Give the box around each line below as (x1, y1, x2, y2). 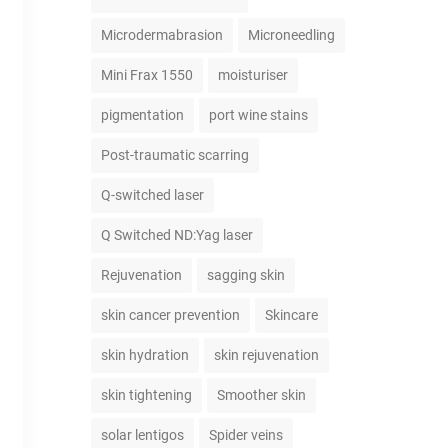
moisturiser (218, 67, 288, 83)
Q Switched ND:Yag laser (101, 227, 253, 243)
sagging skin (207, 267, 285, 283)
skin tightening (101, 387, 192, 403)
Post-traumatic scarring (101, 147, 249, 163)
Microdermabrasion (101, 27, 223, 43)
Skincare (265, 307, 318, 323)
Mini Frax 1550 (101, 67, 193, 83)
